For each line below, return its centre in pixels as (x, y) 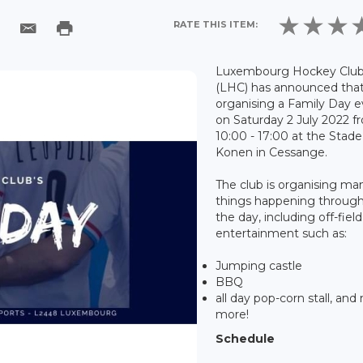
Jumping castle (259, 265)
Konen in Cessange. (272, 152)
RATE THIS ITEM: (216, 25)
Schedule (246, 338)
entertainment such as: (282, 233)
